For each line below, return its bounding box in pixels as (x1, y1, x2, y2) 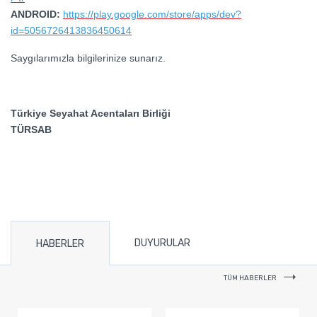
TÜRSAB (11, 124, 52, 136)
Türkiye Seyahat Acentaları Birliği (11, 108, 171, 120)
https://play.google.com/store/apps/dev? (63, 8, 241, 21)
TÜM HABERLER (224, 274, 277, 283)
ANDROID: (11, 8, 60, 21)
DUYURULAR (134, 237, 190, 250)
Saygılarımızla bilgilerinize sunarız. (11, 52, 166, 64)
